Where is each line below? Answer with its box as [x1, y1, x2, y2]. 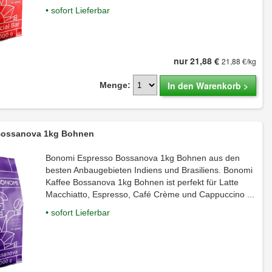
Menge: [100, 80, 131, 90]
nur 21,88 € [174, 55, 222, 67]
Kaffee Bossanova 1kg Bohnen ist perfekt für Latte [46, 177, 239, 187]
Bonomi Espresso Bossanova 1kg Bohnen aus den [46, 152, 240, 163]
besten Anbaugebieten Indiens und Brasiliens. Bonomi [46, 165, 253, 175]
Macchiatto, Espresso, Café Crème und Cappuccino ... [46, 189, 255, 199]
